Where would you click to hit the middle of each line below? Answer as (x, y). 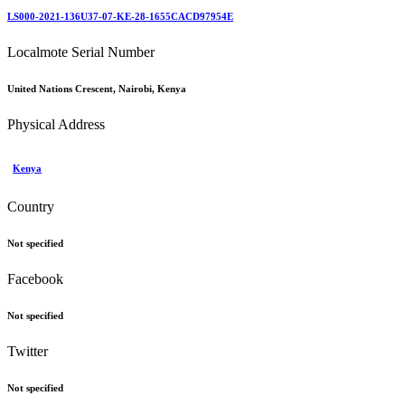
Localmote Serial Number (81, 52)
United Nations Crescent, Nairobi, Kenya (97, 88)
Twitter (28, 351)
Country (31, 206)
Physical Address (56, 124)
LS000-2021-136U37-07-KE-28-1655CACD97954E (120, 16)
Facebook (35, 278)
